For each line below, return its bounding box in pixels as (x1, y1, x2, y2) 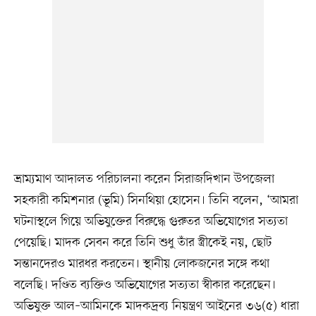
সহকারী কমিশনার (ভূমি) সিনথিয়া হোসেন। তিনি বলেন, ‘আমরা (13, 192, 298, 209)
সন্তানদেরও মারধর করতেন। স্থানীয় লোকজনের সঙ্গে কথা (13, 255, 269, 273)
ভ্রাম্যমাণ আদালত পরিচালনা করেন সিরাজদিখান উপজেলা (13, 171, 274, 188)
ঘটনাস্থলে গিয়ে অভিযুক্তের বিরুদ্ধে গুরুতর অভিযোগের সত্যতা (13, 213, 288, 231)
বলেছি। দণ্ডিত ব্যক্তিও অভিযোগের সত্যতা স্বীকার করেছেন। (13, 276, 276, 294)
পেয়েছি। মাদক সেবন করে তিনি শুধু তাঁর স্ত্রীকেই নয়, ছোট (13, 234, 272, 252)
